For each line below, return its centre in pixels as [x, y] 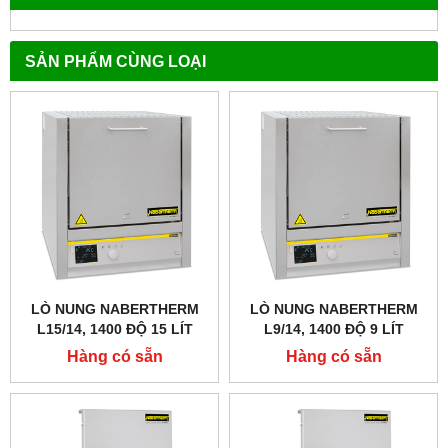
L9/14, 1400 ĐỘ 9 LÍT [333, 328]
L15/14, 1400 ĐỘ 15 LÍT [114, 328]
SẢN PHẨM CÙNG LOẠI [115, 60]
